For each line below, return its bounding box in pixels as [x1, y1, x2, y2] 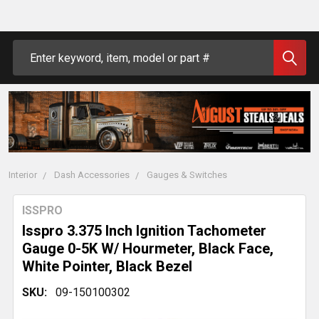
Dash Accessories [54, 169, 130, 181]
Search [13, 41, 47, 55]
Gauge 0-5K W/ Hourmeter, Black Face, [22, 240, 273, 258]
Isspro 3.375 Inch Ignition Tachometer [22, 222, 266, 240]
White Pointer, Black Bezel [22, 258, 192, 276]
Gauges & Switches [147, 169, 227, 181]
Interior [9, 169, 37, 181]
